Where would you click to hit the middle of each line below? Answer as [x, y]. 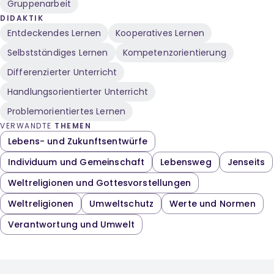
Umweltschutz [122, 204]
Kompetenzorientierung [174, 53]
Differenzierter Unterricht [62, 72]
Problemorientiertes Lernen [67, 111]
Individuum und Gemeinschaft [76, 162]
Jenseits [246, 162]
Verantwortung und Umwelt [71, 224]
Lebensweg [186, 162]
